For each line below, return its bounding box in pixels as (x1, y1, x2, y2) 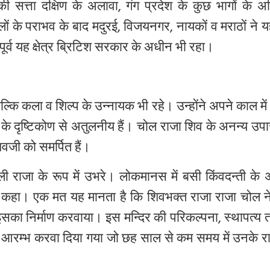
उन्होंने (176, 95, 206, 121)
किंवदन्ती (206, 166, 246, 191)
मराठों (221, 16, 247, 41)
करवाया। (57, 207, 102, 232)
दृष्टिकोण (14, 116, 55, 141)
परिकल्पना (169, 207, 218, 232)
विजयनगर (124, 16, 171, 41)
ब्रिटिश (57, 36, 92, 61)
